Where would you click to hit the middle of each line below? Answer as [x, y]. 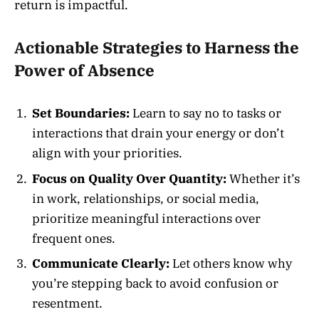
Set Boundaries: [81, 114]
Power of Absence [84, 70]
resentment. [67, 304]
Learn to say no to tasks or [205, 114]
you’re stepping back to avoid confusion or [155, 284]
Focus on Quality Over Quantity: [129, 178]
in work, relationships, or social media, [146, 198]
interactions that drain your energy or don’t [158, 134]
